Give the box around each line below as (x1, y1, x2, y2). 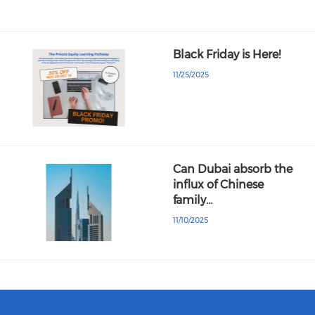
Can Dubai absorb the (173, 162, 293, 176)
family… (173, 193, 213, 207)
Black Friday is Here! (173, 48, 281, 62)
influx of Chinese (173, 177, 264, 191)
